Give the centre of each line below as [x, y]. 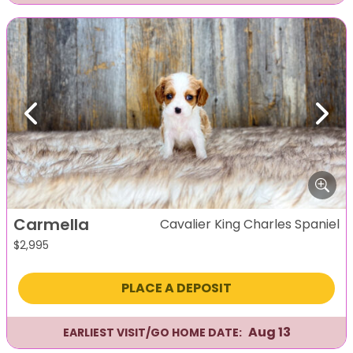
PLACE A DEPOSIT [176, 288]
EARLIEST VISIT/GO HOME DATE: [152, 332]
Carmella [51, 225]
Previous [57, 121]
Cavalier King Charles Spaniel [250, 225]
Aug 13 [269, 333]
